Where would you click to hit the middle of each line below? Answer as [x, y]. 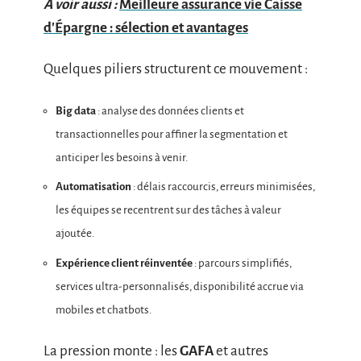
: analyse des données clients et [170, 110]
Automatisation [93, 187]
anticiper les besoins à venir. [122, 157]
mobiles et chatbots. [104, 309]
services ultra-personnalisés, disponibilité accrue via [180, 286]
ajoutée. [75, 233]
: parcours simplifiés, [242, 263]
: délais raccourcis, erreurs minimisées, [223, 187]
